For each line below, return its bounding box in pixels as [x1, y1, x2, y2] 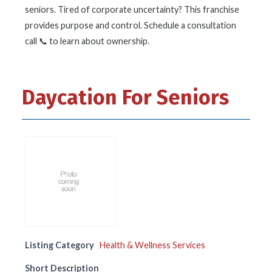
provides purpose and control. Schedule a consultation [25, 20, 236, 30]
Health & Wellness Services [100, 240, 205, 250]
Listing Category [25, 240, 94, 250]
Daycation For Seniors [22, 85, 229, 110]
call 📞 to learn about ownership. [25, 36, 149, 46]
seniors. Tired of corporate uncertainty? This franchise [25, 4, 239, 15]
